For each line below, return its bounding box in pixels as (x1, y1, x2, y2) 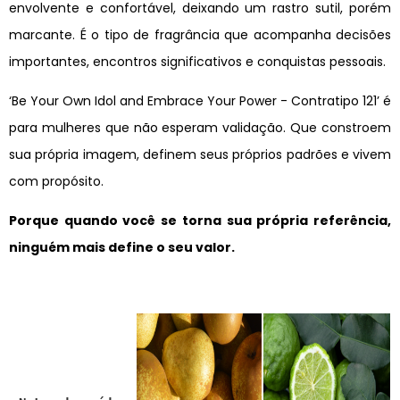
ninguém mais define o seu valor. (9, 238, 235, 257)
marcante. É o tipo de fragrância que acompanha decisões (9, 26, 391, 45)
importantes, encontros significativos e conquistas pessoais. (9, 53, 386, 71)
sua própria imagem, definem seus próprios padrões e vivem (9, 146, 391, 164)
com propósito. (9, 172, 104, 191)
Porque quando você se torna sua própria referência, (9, 212, 391, 230)
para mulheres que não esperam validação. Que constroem (9, 119, 391, 137)
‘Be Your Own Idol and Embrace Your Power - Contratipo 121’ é (9, 92, 391, 111)
